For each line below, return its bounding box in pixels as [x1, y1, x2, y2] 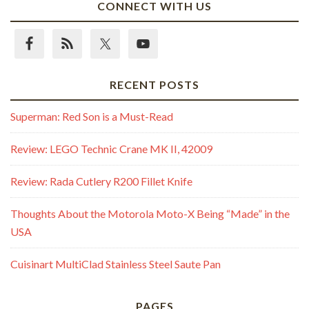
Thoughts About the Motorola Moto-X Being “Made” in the [10, 207, 290, 220]
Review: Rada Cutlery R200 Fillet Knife [10, 175, 192, 188]
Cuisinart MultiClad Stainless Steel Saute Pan [10, 257, 221, 270]
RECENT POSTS [110, 78, 199, 91]
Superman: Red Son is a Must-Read [10, 110, 173, 123]
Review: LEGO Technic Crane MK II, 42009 [10, 142, 212, 155]
